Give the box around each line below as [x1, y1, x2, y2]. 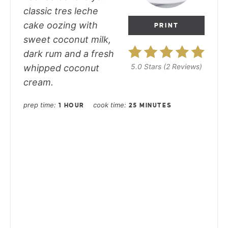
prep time [23, 101, 54, 109]
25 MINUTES [128, 102, 172, 109]
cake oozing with [23, 20, 98, 31]
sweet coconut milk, [23, 34, 111, 45]
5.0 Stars [131, 62, 161, 71]
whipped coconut [23, 63, 99, 74]
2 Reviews [166, 62, 199, 71]
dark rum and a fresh [23, 48, 114, 60]
